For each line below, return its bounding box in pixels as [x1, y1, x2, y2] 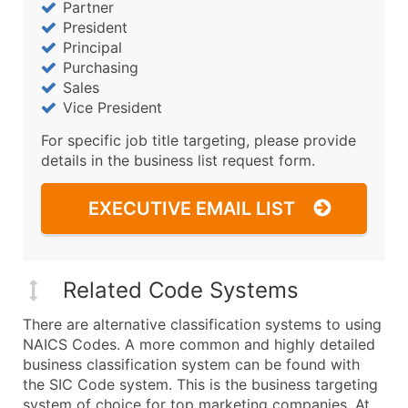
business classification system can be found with [23, 354, 360, 373]
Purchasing [63, 57, 138, 76]
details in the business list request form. [41, 150, 315, 169]
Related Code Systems [63, 276, 299, 303]
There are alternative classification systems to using [23, 314, 382, 333]
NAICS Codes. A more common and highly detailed [23, 334, 375, 353]
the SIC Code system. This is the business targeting [23, 374, 378, 393]
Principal [63, 37, 122, 56]
